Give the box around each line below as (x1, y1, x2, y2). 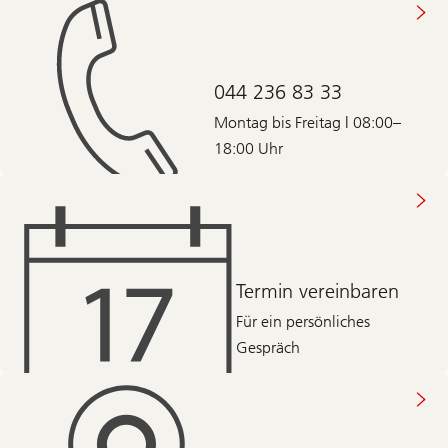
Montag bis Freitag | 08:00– (213, 112, 401, 132)
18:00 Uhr (213, 138, 283, 158)
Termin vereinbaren (236, 279, 400, 304)
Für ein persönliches (236, 312, 371, 332)
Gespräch (236, 338, 301, 358)
